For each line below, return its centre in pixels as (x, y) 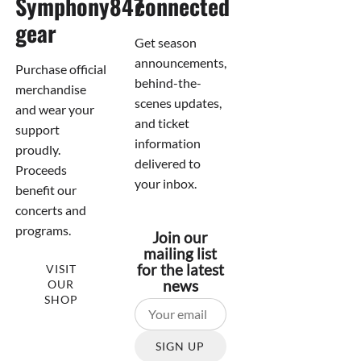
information (168, 143)
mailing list (180, 253)
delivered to (168, 163)
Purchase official (60, 68)
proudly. (37, 149)
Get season (166, 42)
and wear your (54, 109)
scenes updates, (178, 102)
